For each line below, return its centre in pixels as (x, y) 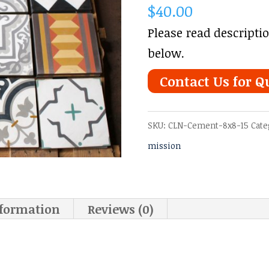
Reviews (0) (121, 209)
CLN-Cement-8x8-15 (208, 125)
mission (164, 146)
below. (166, 53)
